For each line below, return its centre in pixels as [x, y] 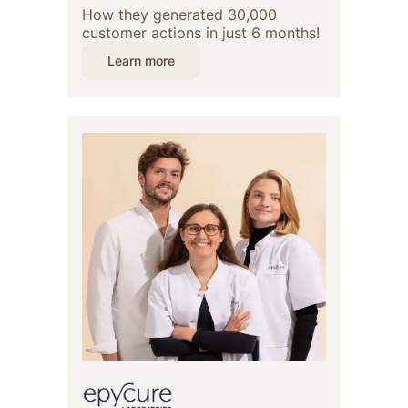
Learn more [141, 61]
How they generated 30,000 [179, 15]
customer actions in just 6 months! [201, 33]
